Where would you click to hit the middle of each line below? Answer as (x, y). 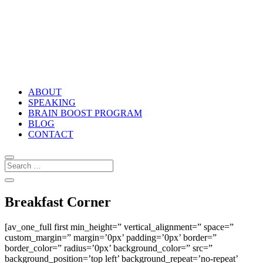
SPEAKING (52, 102)
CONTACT (51, 134)
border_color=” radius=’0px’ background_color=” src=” (109, 248)
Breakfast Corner (58, 202)
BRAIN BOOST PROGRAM (85, 113)
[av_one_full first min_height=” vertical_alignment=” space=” (119, 227)
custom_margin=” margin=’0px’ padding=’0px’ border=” (111, 237)
